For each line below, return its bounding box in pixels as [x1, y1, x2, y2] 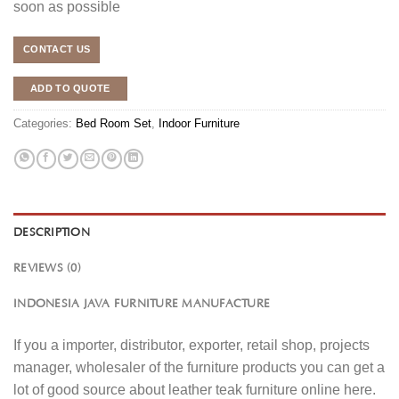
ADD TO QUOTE [29, 82, 110, 94]
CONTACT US [23, 43, 91, 54]
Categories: [13, 117, 76, 131]
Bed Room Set [76, 117, 151, 131]
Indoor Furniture [159, 117, 240, 131]
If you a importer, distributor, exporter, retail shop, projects [13, 337, 370, 353]
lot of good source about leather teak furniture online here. [13, 381, 376, 397]
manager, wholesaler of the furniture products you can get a [13, 359, 385, 375]
